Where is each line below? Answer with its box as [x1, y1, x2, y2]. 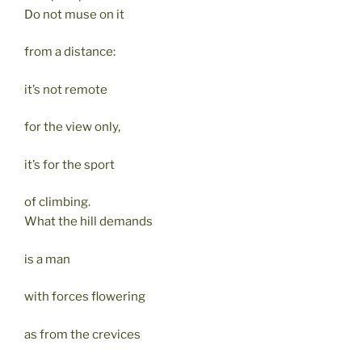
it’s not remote [24, 82, 107, 97]
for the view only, [24, 120, 120, 135]
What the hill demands [24, 214, 153, 229]
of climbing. [24, 195, 90, 210]
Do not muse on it [24, 6, 124, 22]
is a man [24, 251, 70, 267]
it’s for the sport [24, 157, 115, 172]
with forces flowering [24, 289, 145, 305]
